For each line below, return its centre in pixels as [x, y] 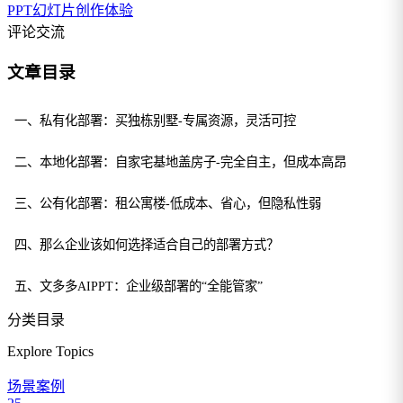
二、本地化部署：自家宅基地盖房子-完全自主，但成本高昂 [180, 162]
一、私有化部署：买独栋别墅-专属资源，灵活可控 [155, 121]
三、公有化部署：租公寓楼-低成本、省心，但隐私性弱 [168, 204]
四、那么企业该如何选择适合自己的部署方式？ [147, 245]
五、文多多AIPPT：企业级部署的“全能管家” [139, 287]
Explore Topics [50, 352]
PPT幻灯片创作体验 [70, 10]
